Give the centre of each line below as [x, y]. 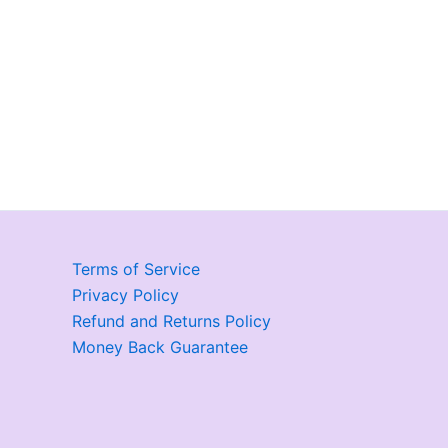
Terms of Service [136, 269]
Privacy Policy [125, 295]
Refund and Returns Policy [171, 321]
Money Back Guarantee [160, 347]
